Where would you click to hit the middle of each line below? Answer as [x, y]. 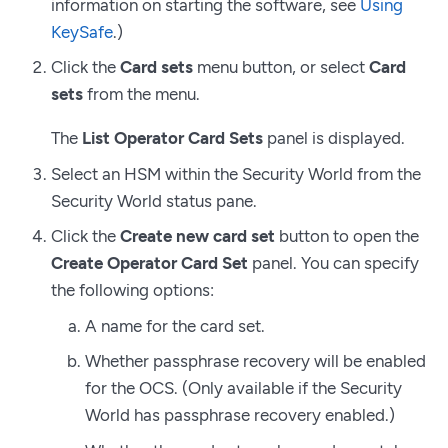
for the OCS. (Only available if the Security [243, 388]
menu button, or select [281, 67]
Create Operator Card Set [149, 263]
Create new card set [197, 236]
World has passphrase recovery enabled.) [240, 415]
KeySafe [82, 31]
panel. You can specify [333, 263]
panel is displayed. [334, 138]
